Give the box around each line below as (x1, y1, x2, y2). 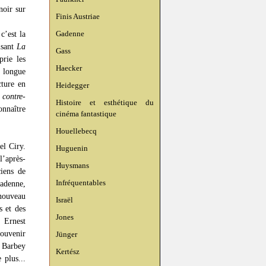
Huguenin (56, 144, 88, 153)
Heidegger (56, 81, 89, 90)
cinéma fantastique (56, 109, 116, 118)
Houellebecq (56, 126, 97, 135)
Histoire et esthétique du (56, 98, 154, 107)
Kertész (56, 247, 80, 256)
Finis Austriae (56, 12, 100, 21)
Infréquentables (56, 178, 106, 187)
